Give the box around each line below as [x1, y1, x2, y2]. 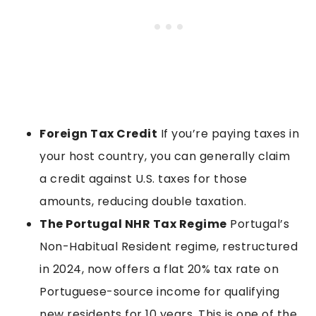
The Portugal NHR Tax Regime [39, 216, 227, 233]
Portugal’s [226, 216, 289, 233]
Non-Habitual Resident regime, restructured [39, 238, 298, 255]
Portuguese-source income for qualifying [39, 284, 280, 300]
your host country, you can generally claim [39, 148, 290, 165]
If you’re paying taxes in [157, 126, 299, 142]
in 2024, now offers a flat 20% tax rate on [39, 261, 279, 278]
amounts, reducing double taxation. [39, 193, 246, 210]
